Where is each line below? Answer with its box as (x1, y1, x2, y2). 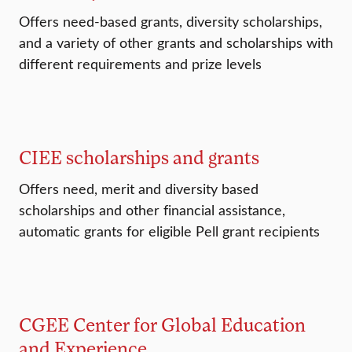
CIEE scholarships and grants (19, 145, 259, 169)
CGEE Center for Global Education (19, 313, 306, 336)
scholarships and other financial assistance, (19, 200, 285, 220)
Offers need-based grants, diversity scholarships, (19, 12, 322, 31)
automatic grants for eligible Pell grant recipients (19, 222, 320, 241)
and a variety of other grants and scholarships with (19, 33, 333, 53)
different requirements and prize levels (19, 54, 262, 74)
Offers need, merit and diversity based (19, 179, 258, 199)
